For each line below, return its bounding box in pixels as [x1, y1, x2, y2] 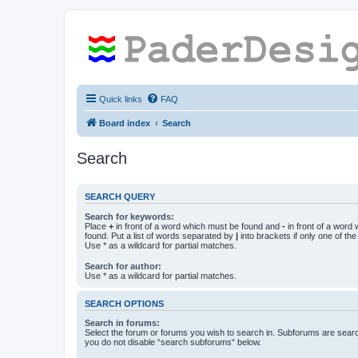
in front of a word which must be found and [113, 221, 282, 231]
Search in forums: [85, 318, 160, 328]
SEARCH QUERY [85, 192, 155, 202]
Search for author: [85, 261, 161, 271]
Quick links [99, 94, 142, 104]
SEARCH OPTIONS [85, 298, 164, 308]
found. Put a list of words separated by [85, 230, 236, 241]
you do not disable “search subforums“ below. [85, 337, 261, 348]
